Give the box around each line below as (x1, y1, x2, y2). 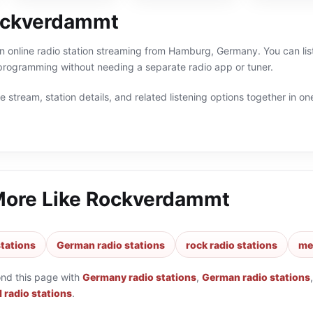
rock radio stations (186, 238, 277, 251)
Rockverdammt (86, 187, 230, 211)
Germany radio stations (82, 271, 196, 283)
